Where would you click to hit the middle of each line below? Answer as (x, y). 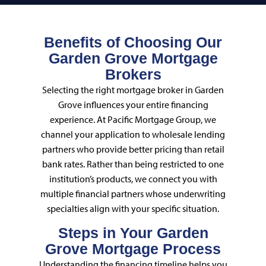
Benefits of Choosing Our (133, 42)
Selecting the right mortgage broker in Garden (133, 90)
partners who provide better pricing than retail (133, 149)
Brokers (133, 75)
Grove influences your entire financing (133, 105)
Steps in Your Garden (133, 232)
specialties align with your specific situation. (133, 209)
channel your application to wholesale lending (133, 134)
